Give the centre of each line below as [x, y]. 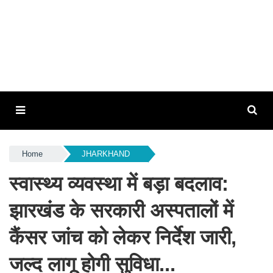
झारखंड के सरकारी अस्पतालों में [121, 211]
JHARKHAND [105, 154]
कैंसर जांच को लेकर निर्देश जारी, [123, 237]
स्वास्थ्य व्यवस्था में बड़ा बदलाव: [119, 184]
